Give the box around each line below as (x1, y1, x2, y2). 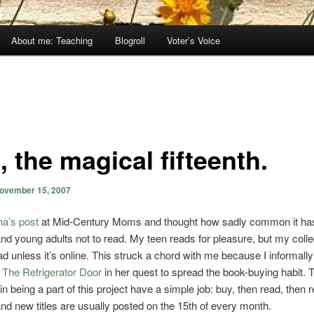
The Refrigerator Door (1, 264, 102, 280)
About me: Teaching (11, 34, 93, 48)
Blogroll (114, 34, 145, 48)
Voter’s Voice (167, 34, 221, 48)
